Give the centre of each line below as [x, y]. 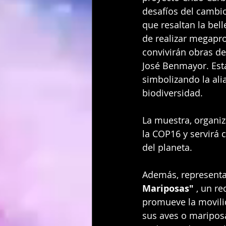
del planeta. [167, 147]
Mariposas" [168, 188]
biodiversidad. [173, 93]
